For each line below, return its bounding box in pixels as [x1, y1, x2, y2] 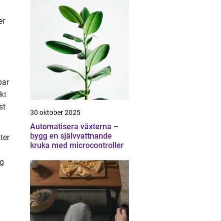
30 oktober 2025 [30, 109, 80, 116]
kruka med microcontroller [30, 141, 124, 150]
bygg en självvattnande [30, 131, 112, 141]
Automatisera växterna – [30, 122, 118, 131]
